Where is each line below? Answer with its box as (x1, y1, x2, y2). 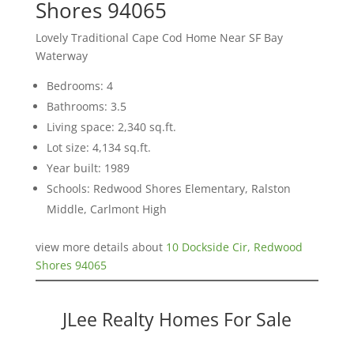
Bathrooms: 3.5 (46, 98, 126, 114)
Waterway (35, 47, 88, 63)
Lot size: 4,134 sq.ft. (46, 139, 151, 155)
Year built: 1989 (46, 160, 130, 175)
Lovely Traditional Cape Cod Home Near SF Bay (35, 29, 283, 45)
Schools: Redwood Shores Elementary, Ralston (46, 180, 291, 196)
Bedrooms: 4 (46, 77, 113, 93)
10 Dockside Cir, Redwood (165, 239, 303, 254)
